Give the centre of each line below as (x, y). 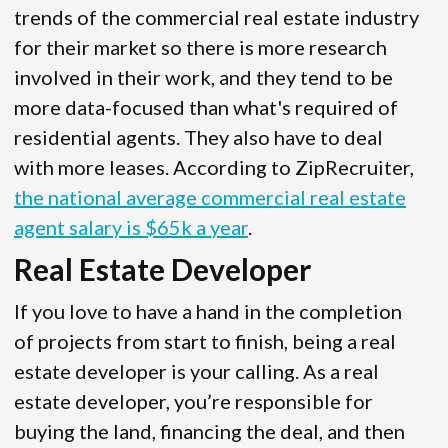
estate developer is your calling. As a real (196, 371)
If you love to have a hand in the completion (208, 311)
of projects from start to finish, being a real (205, 341)
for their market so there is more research (200, 47)
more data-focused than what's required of (206, 107)
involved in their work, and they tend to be (203, 77)
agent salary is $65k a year (131, 227)
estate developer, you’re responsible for (193, 401)
